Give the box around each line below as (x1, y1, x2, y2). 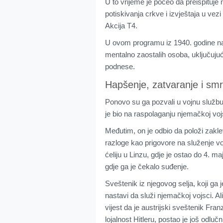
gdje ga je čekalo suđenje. (105, 162, 189, 171)
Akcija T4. (105, 21, 137, 30)
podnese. (105, 62, 135, 71)
